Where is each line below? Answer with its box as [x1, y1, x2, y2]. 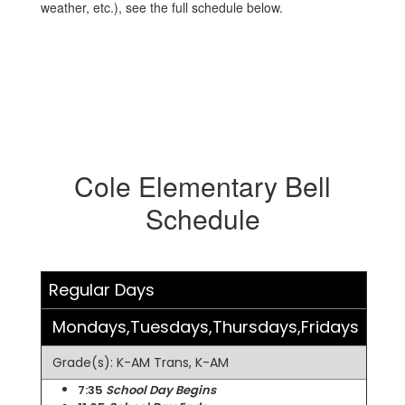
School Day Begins [106, 381, 216, 399]
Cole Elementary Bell [74, 166, 331, 205]
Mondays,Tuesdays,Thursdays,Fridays [52, 316, 359, 338]
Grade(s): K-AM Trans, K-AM [52, 353, 229, 372]
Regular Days [49, 278, 155, 301]
